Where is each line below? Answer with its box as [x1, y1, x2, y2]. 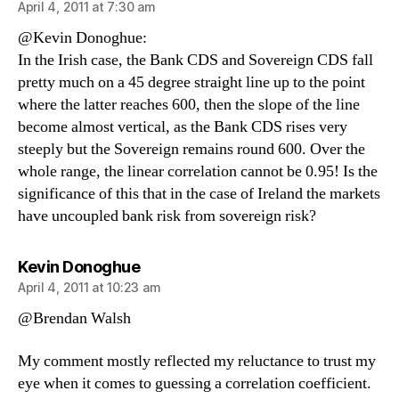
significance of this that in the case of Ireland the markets [18, 183, 380, 204]
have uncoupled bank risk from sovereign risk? [18, 206, 316, 226]
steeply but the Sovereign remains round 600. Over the [18, 139, 365, 159]
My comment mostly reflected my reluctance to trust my [18, 350, 376, 371]
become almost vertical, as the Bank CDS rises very [18, 117, 347, 137]
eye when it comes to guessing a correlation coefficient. [18, 372, 371, 394]
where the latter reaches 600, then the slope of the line [18, 94, 360, 115]
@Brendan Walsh [18, 308, 131, 329]
